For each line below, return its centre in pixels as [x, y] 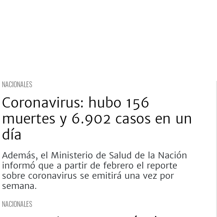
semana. [19, 186]
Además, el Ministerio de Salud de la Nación [94, 155]
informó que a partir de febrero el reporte [89, 165]
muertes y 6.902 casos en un [97, 119]
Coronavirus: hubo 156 [76, 103]
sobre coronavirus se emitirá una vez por [88, 176]
